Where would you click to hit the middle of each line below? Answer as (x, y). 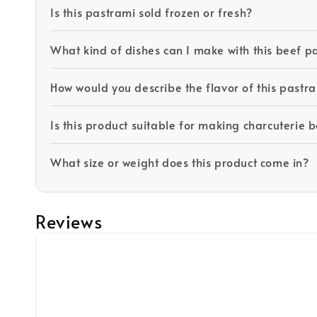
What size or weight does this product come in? (180, 162)
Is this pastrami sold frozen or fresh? (151, 12)
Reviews (69, 221)
